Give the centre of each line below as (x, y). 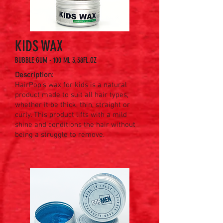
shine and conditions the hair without (75, 125)
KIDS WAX (39, 46)
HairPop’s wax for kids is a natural (71, 85)
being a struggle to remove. (61, 135)
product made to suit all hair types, (72, 95)
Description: (35, 75)
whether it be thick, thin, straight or (72, 105)
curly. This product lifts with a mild (71, 115)
